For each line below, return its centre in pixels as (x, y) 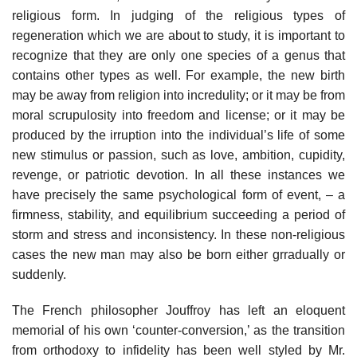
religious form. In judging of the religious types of (178, 15)
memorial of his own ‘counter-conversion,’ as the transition (178, 331)
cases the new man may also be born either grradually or (178, 254)
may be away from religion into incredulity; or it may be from (178, 95)
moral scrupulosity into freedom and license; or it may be (178, 115)
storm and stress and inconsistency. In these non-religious (178, 234)
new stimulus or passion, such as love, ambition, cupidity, (178, 155)
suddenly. (39, 274)
